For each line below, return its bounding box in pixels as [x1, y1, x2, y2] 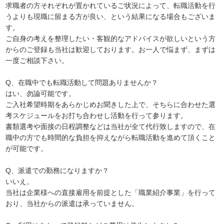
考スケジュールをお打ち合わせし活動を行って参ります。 [5, 111, 188, 119]
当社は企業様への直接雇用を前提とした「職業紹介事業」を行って [5, 188, 216, 196]
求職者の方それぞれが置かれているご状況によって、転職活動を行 [5, 1, 216, 9]
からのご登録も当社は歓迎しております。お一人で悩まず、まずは [5, 45, 216, 53]
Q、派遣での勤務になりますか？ [5, 166, 109, 174]
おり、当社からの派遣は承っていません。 [5, 199, 139, 207]
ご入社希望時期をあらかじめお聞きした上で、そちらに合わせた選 [5, 100, 216, 108]
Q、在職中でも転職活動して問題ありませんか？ [5, 78, 158, 86]
